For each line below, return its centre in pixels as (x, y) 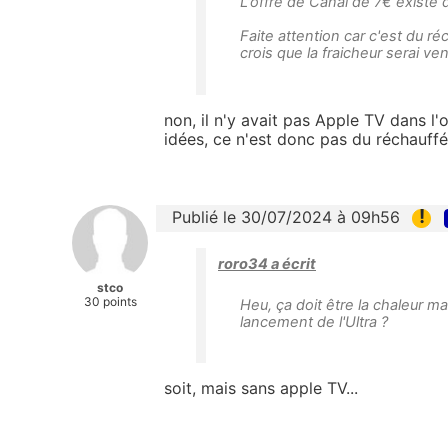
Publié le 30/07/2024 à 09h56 (286, 217)
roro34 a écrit (267, 264)
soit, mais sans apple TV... (261, 388)
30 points (110, 302)
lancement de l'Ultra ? (314, 322)
